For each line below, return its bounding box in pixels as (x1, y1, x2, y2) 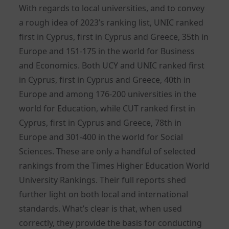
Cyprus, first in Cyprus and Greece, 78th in (19, 117, 182, 129)
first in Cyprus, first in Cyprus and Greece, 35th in (19, 31, 209, 43)
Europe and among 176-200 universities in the (19, 88, 197, 100)
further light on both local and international (19, 189, 189, 200)
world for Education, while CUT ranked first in (19, 103, 196, 114)
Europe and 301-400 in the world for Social (19, 131, 184, 143)
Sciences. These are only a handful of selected (19, 146, 196, 157)
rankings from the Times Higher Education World (19, 160, 210, 172)
